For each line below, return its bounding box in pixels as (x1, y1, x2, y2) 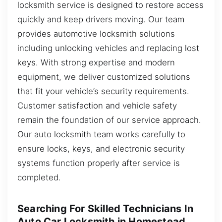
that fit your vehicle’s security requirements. (17, 86, 189, 96)
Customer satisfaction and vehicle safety (17, 100, 177, 111)
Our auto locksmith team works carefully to (17, 129, 185, 139)
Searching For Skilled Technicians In (17, 202, 194, 215)
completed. (17, 172, 61, 182)
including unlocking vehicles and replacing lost (17, 43, 199, 53)
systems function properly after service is (17, 158, 180, 168)
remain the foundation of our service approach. (17, 114, 201, 125)
